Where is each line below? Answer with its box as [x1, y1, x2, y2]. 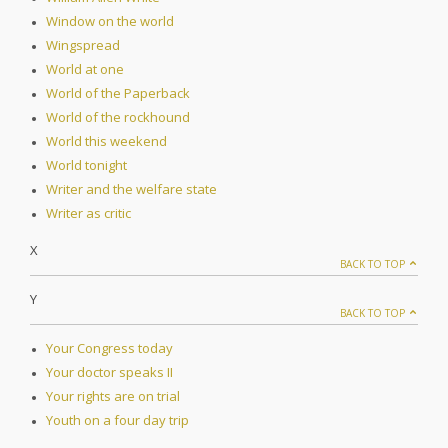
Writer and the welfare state [46, 180, 217, 199]
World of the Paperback [46, 84, 190, 103]
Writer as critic [46, 204, 131, 223]
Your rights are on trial [46, 387, 180, 406]
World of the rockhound [46, 108, 190, 127]
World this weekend [46, 132, 167, 151]
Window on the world [46, 12, 174, 31]
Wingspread [46, 36, 120, 55]
